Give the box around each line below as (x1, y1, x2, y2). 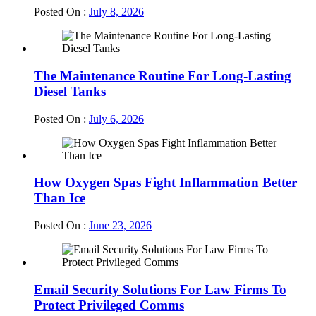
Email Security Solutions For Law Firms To (34, 281, 286, 297)
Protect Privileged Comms (34, 297, 184, 312)
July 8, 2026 (89, 6, 144, 18)
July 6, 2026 (89, 112, 144, 125)
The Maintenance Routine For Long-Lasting (34, 68, 291, 83)
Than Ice (34, 190, 85, 206)
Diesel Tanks (34, 83, 106, 99)
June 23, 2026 (89, 219, 152, 232)
